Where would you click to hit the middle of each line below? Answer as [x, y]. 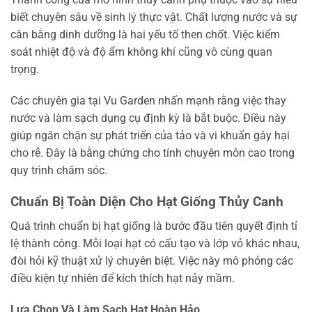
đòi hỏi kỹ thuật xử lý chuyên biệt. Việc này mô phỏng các [152, 260]
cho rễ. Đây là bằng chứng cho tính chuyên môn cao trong [153, 153]
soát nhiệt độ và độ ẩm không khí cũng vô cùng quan [141, 52]
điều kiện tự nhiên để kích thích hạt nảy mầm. [123, 278]
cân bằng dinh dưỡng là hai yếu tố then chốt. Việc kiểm [145, 34]
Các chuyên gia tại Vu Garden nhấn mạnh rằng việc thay [148, 101]
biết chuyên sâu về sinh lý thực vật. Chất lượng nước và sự [154, 17]
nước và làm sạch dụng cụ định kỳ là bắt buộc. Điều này [148, 118]
